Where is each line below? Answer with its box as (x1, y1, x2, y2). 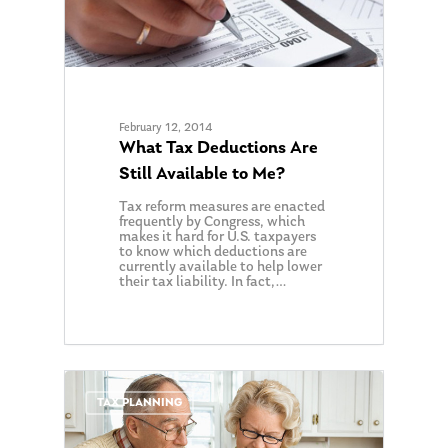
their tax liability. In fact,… (119, 274, 288, 290)
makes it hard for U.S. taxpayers (119, 229, 317, 245)
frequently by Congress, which (119, 214, 306, 230)
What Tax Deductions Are (119, 138, 319, 158)
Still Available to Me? (119, 164, 286, 184)
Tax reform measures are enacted (119, 199, 326, 215)
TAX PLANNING (97, 396, 182, 409)
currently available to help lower (119, 259, 323, 275)
